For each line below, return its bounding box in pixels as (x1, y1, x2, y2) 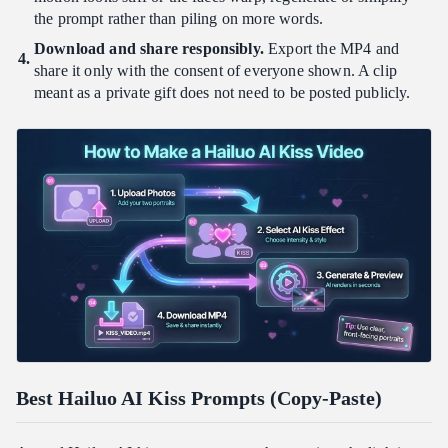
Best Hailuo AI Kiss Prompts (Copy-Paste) (16, 386, 382, 409)
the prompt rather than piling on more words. (34, 9, 324, 27)
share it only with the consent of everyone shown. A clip (34, 61, 397, 79)
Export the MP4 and (263, 39, 400, 57)
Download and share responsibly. (34, 39, 264, 57)
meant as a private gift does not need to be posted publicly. (34, 83, 411, 101)
